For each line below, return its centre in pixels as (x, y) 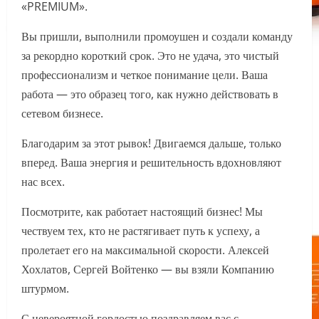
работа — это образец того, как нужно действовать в (150, 94)
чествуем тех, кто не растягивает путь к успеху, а (141, 231)
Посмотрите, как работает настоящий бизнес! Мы (142, 212)
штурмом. (45, 289)
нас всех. (43, 182)
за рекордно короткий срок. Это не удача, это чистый (150, 56)
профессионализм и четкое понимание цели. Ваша (145, 75)
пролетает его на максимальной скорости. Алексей (145, 250)
